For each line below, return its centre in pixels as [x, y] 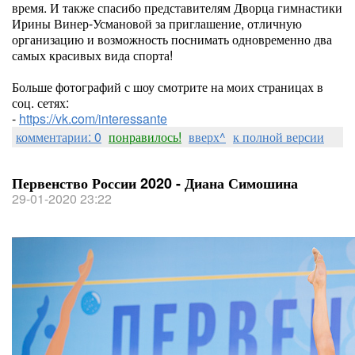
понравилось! [145, 137]
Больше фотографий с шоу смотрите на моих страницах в [168, 87]
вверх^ [207, 137]
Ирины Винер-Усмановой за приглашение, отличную [157, 23]
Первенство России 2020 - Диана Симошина [155, 183]
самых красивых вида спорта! [92, 55]
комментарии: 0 [59, 137]
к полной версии [279, 137]
